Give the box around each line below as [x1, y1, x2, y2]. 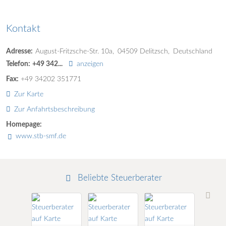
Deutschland [173, 47, 212, 55]
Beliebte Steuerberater [75, 174, 162, 183]
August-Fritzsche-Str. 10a [35, 47, 112, 55]
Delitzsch [140, 47, 168, 55]
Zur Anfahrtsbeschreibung [14, 105, 95, 114]
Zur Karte [14, 90, 43, 98]
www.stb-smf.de [15, 132, 66, 140]
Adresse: [6, 47, 33, 55]
